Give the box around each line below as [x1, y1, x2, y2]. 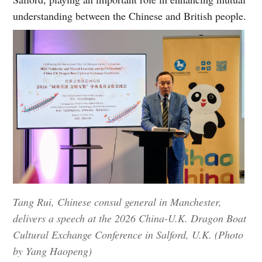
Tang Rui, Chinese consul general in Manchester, [13, 195, 222, 209]
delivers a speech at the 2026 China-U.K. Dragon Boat [13, 211, 247, 226]
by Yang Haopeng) [13, 244, 92, 258]
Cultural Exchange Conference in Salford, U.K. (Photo [13, 227, 244, 242]
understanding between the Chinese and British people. [13, 8, 247, 23]
